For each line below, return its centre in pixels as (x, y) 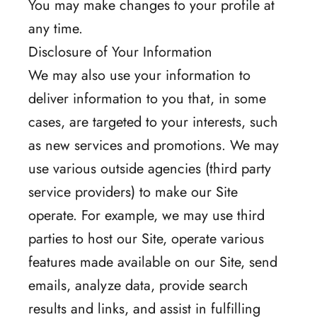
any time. (56, 28)
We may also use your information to (139, 75)
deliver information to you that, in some (147, 98)
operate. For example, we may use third (146, 215)
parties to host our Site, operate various (146, 238)
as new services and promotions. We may (154, 145)
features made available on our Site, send (153, 262)
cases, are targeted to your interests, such (153, 122)
